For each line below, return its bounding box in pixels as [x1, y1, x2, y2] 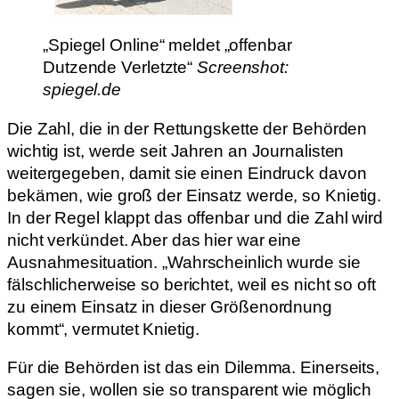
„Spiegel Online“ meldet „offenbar [43, 36, 292, 55]
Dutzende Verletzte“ [43, 58, 197, 77]
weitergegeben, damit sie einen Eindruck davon [7, 163, 367, 183]
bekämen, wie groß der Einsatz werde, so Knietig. [7, 185, 382, 205]
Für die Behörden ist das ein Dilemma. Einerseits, [7, 358, 380, 378]
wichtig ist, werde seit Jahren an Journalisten [7, 141, 345, 160]
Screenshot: [197, 58, 289, 77]
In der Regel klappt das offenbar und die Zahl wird [7, 208, 383, 227]
